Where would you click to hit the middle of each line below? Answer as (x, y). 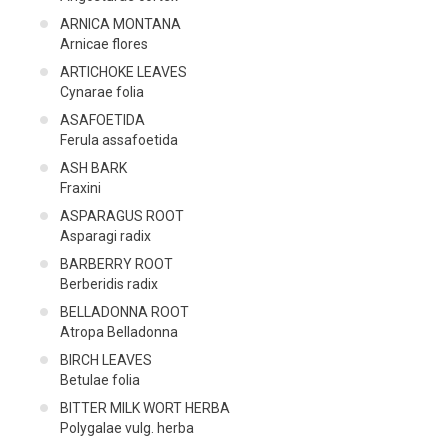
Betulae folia (100, 379)
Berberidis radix (109, 283)
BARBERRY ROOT (116, 263)
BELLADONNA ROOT (124, 311)
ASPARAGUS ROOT (122, 215)
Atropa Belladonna (119, 331)
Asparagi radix (105, 235)
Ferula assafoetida (119, 139)
